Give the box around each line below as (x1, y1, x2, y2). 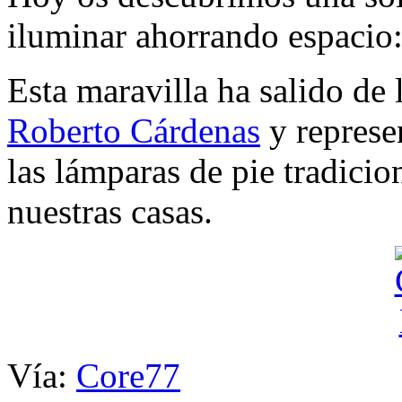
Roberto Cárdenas (7, 111, 260, 151)
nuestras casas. (7, 192, 213, 232)
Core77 (76, 356, 180, 396)
